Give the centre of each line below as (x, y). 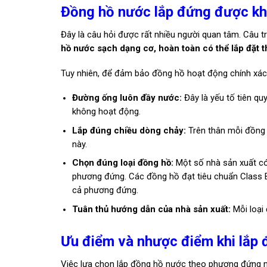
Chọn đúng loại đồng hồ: (122, 163)
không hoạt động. (106, 112)
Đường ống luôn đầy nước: (127, 98)
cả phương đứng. (105, 190)
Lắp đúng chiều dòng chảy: (129, 130)
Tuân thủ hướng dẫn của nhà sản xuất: (151, 209)
